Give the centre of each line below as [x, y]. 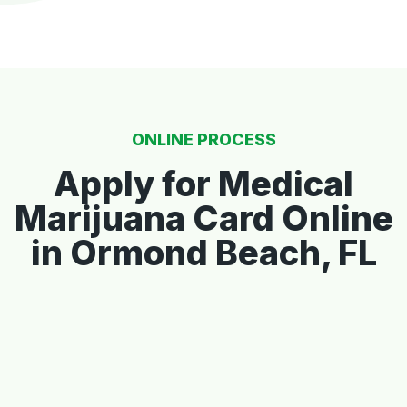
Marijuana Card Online [203, 218]
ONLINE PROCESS [203, 139]
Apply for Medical [203, 183]
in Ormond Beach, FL [203, 252]
